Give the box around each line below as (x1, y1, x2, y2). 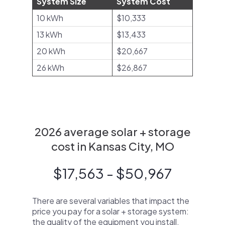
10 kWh (37, 13, 63, 23)
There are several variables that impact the (32, 195, 189, 206)
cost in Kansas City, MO (51, 139, 174, 153)
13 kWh (37, 29, 62, 40)
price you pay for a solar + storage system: (32, 206, 189, 216)
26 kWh (37, 62, 64, 73)
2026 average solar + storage (34, 125, 191, 139)
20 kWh (37, 46, 65, 56)
